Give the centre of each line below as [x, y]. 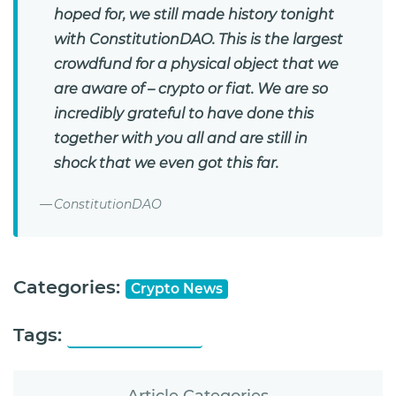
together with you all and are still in [181, 139]
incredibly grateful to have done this [184, 114]
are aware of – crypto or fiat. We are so [191, 89]
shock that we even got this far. [166, 164]
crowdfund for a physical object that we [196, 65]
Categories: [69, 287]
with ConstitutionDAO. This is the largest [198, 40]
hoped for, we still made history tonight [194, 15]
